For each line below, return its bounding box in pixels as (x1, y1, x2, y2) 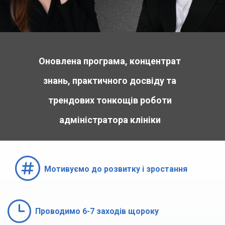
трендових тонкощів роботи (48, 95, 172, 106)
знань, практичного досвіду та (43, 75, 177, 86)
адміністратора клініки (59, 115, 161, 126)
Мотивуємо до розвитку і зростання (44, 164, 187, 174)
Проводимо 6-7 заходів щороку (35, 206, 159, 216)
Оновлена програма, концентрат (39, 56, 181, 67)
